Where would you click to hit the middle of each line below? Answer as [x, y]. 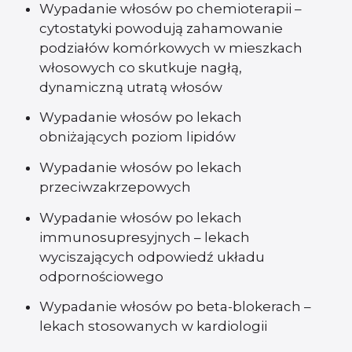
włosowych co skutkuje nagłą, [141, 67]
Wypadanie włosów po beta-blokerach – [175, 307]
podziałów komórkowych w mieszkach [171, 48]
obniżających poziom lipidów [137, 137]
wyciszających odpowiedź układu [152, 257]
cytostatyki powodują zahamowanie [161, 28]
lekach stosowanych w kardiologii [153, 326]
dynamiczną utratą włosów [131, 87]
